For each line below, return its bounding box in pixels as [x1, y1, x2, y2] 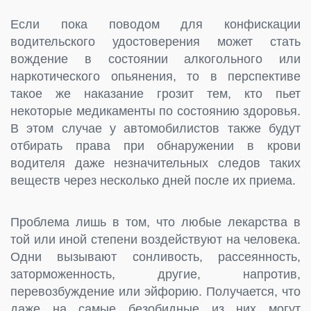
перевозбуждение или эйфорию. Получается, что [10, 284, 301, 299]
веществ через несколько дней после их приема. [10, 173, 296, 187]
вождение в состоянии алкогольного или [10, 51, 301, 66]
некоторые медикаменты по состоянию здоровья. [10, 103, 301, 118]
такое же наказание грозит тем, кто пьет [10, 86, 301, 101]
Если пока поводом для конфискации [10, 17, 301, 31]
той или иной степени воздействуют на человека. [10, 232, 301, 246]
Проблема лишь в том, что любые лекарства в [10, 215, 301, 229]
